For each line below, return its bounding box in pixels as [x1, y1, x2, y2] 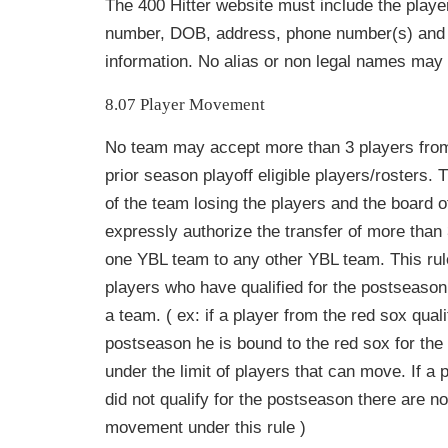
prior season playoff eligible [105, 166, 315, 186]
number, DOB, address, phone [105, 24, 336, 44]
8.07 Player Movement [105, 95, 265, 115]
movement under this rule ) [105, 418, 306, 438]
